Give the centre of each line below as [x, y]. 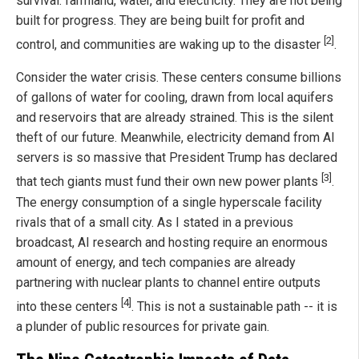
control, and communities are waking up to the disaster [170, 45]
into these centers [69, 307]
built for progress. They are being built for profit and [160, 21]
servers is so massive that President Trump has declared [177, 158]
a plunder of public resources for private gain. [143, 327]
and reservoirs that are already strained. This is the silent [175, 118]
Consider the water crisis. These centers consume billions [179, 78]
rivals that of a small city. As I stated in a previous [155, 222]
